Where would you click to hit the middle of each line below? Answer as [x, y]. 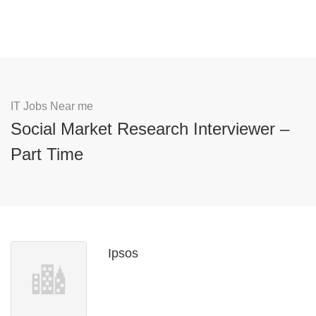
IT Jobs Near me [52, 106]
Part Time [47, 154]
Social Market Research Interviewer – [150, 129]
